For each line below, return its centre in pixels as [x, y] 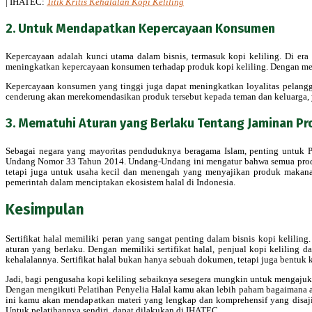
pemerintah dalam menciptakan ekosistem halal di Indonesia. [120, 182]
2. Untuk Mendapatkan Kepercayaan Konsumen [140, 28]
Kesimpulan [45, 210]
